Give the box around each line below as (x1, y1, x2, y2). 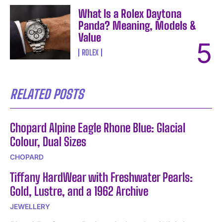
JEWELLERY (10, 202, 50, 211)
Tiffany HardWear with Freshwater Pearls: (10, 170, 193, 185)
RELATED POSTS (10, 86, 84, 103)
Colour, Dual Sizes (10, 134, 86, 149)
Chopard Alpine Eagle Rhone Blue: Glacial (10, 120, 185, 135)
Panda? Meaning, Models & (78, 19, 197, 33)
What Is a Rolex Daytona (78, 7, 182, 21)
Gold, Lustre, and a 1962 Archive (10, 184, 148, 199)
